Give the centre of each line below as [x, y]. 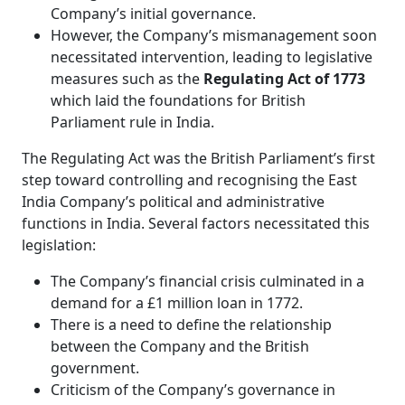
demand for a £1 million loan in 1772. [177, 303]
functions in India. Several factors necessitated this [196, 224]
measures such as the [127, 79]
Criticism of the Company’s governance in [193, 390]
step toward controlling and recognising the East [189, 180]
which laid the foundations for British [178, 101]
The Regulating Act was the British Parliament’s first [198, 159]
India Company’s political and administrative [173, 202]
